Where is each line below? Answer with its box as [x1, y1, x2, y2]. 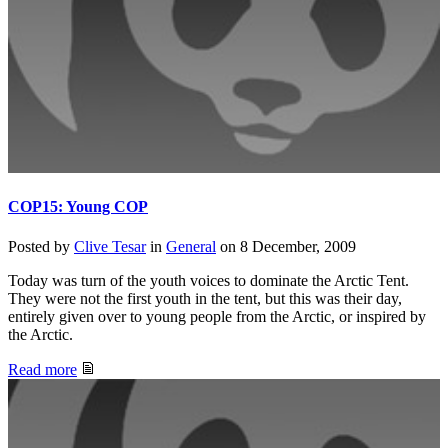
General [166, 237, 216, 255]
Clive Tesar [74, 237, 146, 255]
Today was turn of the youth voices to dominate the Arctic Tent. [8, 271, 409, 289]
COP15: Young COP [8, 198, 148, 216]
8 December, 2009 [240, 237, 356, 255]
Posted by [8, 237, 74, 255]
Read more [8, 360, 77, 378]
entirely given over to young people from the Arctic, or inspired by [8, 307, 426, 325]
